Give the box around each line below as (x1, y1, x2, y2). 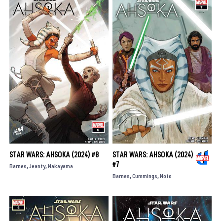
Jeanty (29, 162, 45, 170)
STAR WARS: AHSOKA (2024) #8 (9, 148, 99, 159)
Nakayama (47, 162, 73, 170)
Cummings (132, 172, 157, 180)
